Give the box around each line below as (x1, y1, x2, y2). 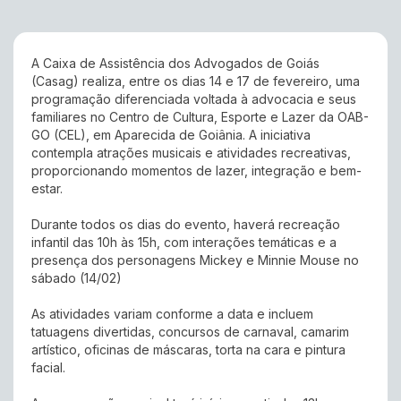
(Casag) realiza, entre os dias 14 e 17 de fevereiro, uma (31, 73, 360, 90)
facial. (31, 360, 65, 376)
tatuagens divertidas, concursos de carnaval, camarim (31, 324, 349, 340)
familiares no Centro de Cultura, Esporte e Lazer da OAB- (31, 109, 369, 125)
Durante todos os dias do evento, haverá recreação (31, 217, 340, 233)
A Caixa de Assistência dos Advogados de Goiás (31, 55, 320, 72)
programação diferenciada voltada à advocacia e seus (31, 91, 356, 107)
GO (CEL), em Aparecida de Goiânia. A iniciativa (31, 127, 311, 143)
